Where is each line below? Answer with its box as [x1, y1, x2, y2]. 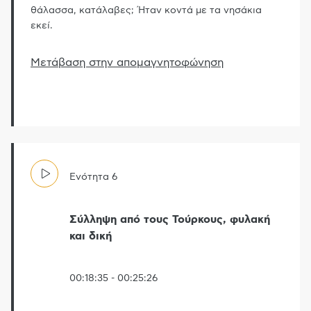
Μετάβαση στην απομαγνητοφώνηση [31, 57, 224, 69]
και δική [69, 230, 112, 242]
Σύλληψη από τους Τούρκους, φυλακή [69, 214, 270, 226]
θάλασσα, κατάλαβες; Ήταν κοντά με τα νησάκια [31, 6, 262, 16]
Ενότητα [69, 172, 109, 183]
